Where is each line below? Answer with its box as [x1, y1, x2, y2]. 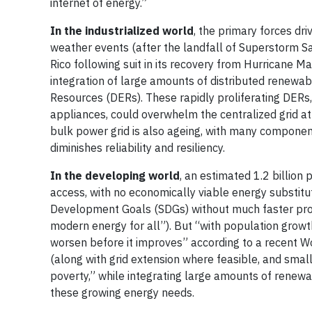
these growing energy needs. [50, 286, 194, 299]
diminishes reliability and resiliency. [50, 141, 225, 155]
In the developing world [50, 169, 180, 182]
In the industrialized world [50, 24, 194, 38]
